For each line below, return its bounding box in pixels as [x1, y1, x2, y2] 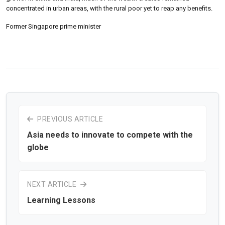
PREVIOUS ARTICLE [35, 115, 103, 123]
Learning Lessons [27, 195, 95, 205]
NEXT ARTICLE [27, 180, 78, 188]
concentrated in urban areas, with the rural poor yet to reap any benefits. [6, 4, 212, 12]
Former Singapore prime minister [6, 22, 101, 30]
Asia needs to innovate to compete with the [27, 130, 193, 140]
